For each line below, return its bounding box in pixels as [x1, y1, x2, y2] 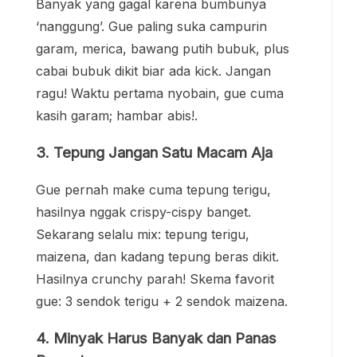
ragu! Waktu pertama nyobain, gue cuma [36, 84, 284, 101]
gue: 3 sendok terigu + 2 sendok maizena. [36, 293, 288, 310]
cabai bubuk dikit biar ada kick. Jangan [36, 62, 271, 79]
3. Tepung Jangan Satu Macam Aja [36, 143, 273, 162]
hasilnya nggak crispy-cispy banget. [36, 204, 251, 221]
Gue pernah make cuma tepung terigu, [36, 182, 271, 198]
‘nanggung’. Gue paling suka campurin [36, 18, 267, 34]
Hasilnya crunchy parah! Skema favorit [36, 271, 274, 288]
